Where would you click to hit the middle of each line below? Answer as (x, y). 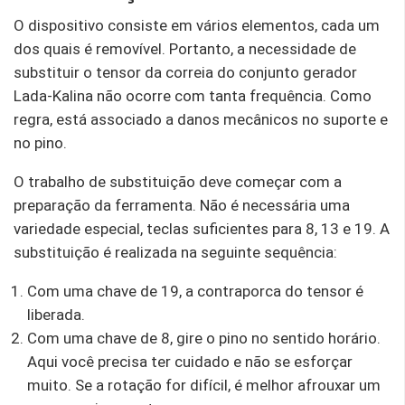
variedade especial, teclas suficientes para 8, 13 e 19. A (202, 228)
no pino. (40, 142)
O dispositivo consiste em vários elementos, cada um (197, 25)
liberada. (56, 314)
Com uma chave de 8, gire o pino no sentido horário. (204, 338)
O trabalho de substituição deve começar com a (178, 181)
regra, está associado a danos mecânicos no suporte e (201, 119)
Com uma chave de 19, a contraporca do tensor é (195, 291)
